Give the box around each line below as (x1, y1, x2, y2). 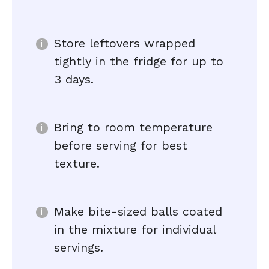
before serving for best (54, 138, 187, 153)
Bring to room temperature (54, 120, 213, 134)
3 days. (54, 72, 94, 86)
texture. (54, 156, 100, 171)
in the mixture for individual (54, 222, 216, 237)
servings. (54, 240, 103, 255)
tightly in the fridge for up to (54, 54, 223, 68)
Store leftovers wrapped (54, 36, 195, 50)
